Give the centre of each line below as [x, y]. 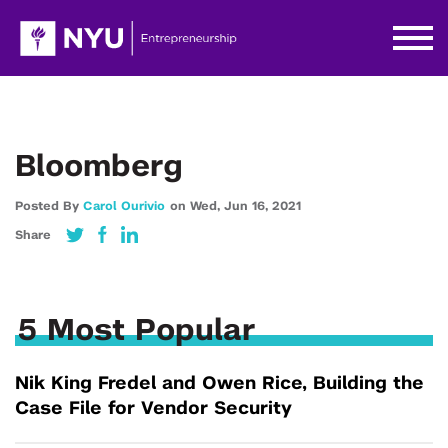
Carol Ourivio [124, 206]
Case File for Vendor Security [153, 409]
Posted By [49, 206]
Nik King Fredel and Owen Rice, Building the [219, 384]
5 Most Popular [137, 331]
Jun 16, [248, 206]
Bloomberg [99, 167]
